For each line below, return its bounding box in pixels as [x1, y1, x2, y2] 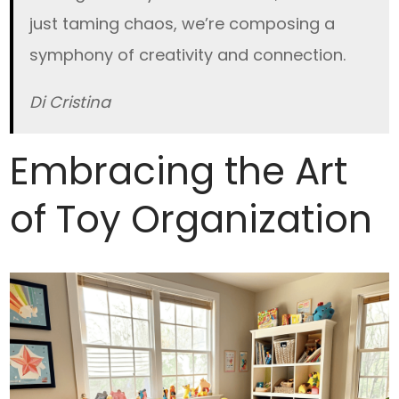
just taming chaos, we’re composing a [29, 12, 336, 36]
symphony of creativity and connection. [29, 44, 346, 67]
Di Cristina [29, 91, 111, 114]
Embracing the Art [10, 145, 348, 199]
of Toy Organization [10, 193, 373, 247]
